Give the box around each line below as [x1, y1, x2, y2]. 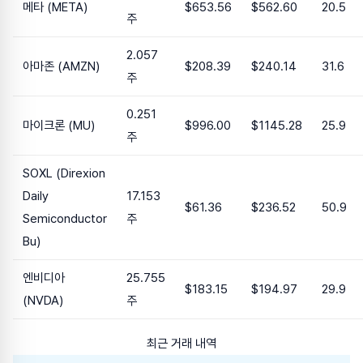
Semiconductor [23, 211, 107, 227]
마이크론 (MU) [23, 118, 95, 134]
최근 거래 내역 [147, 336, 216, 352]
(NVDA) [23, 293, 63, 309]
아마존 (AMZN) [23, 59, 100, 75]
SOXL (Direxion [23, 166, 105, 181]
